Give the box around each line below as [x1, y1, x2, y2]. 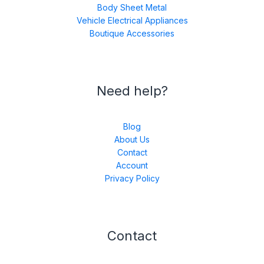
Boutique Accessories [90, 28, 174, 38]
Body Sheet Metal [97, 2, 167, 12]
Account [116, 160, 148, 170]
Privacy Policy [104, 173, 160, 183]
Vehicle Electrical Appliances [76, 15, 188, 25]
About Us [114, 134, 150, 144]
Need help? [96, 82, 168, 98]
